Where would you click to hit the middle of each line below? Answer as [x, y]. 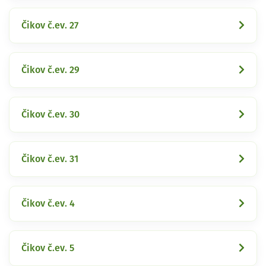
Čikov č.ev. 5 [48, 248]
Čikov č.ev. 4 [48, 203]
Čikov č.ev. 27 [50, 25]
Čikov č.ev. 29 [50, 70]
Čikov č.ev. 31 [50, 159]
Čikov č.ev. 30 [50, 114]
